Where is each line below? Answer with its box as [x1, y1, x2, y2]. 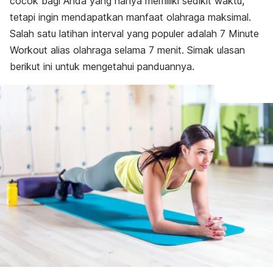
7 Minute [220, 27, 259, 40]
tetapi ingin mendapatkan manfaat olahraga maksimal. [10, 11, 251, 23]
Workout [10, 44, 48, 56]
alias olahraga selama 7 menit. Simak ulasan [48, 44, 245, 56]
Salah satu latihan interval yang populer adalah [10, 27, 220, 40]
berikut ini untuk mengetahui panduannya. [10, 60, 194, 73]
